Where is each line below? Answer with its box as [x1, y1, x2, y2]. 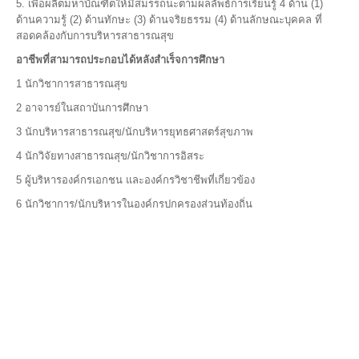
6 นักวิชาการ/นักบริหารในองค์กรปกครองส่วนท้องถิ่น [16, 198, 252, 210]
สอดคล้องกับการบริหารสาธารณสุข [16, 30, 174, 42]
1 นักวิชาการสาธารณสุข [16, 78, 127, 90]
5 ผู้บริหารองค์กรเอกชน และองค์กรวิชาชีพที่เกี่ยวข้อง [16, 174, 255, 186]
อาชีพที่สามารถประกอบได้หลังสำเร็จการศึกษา [16, 54, 224, 66]
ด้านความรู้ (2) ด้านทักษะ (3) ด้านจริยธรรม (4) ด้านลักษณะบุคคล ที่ [16, 14, 322, 26]
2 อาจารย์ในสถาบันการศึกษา [16, 102, 148, 114]
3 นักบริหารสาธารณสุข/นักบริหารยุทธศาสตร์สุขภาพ [16, 126, 253, 138]
